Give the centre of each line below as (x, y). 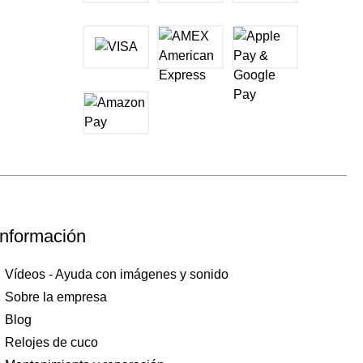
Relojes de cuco (52, 342)
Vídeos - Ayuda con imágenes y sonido (117, 274)
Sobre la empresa (56, 297)
